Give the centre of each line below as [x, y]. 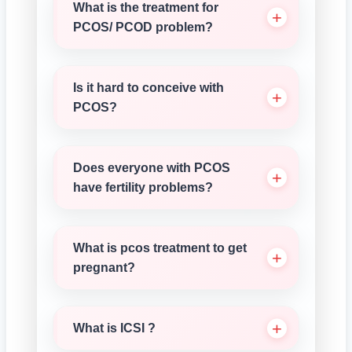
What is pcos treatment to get [160, 248]
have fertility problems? [143, 187]
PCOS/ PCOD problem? [143, 27]
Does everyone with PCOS [152, 168]
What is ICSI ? [114, 328]
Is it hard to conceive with [148, 88]
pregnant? [104, 268]
